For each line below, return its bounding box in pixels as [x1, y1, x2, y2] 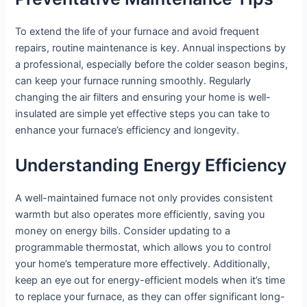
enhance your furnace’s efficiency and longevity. [15, 124, 240, 137]
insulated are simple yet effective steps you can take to [15, 108, 271, 121]
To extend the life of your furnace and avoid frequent [15, 25, 260, 38]
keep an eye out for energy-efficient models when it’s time [15, 274, 286, 287]
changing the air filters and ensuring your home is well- [15, 91, 271, 104]
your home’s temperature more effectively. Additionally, [15, 258, 271, 271]
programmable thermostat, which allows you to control [15, 241, 271, 254]
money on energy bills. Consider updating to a [15, 225, 231, 238]
